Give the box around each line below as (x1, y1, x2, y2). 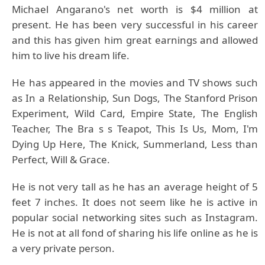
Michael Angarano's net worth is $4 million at (12, 2, 258, 16)
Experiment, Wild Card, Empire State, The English (12, 106, 258, 120)
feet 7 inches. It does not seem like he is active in (12, 195, 258, 209)
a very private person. (12, 241, 117, 255)
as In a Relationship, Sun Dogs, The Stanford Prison (12, 91, 258, 105)
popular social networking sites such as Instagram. (12, 211, 258, 224)
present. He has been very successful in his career (12, 18, 258, 31)
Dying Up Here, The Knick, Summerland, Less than (12, 137, 258, 151)
